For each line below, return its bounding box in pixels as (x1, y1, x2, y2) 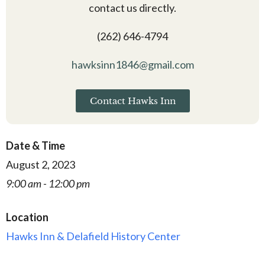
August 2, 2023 (6, 157, 75, 171)
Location (6, 210, 49, 224)
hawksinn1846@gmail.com (71, 57, 194, 71)
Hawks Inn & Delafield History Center (6, 229, 180, 243)
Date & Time (6, 138, 65, 152)
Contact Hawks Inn (89, 95, 176, 106)
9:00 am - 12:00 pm (6, 176, 90, 190)
